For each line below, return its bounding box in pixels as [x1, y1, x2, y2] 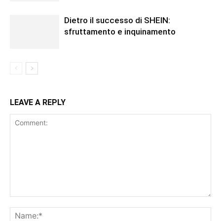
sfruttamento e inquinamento [64, 27, 178, 37]
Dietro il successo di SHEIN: [64, 15, 170, 26]
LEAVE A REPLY [10, 98, 66, 108]
